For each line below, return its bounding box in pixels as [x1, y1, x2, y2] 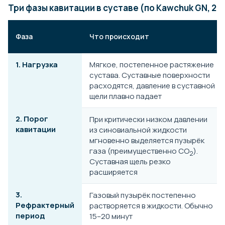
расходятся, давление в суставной [89, 80, 215, 91]
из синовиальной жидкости [89, 124, 187, 135]
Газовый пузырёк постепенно [89, 189, 196, 200]
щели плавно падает [89, 90, 162, 101]
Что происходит [89, 31, 149, 41]
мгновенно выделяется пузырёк [89, 135, 204, 146]
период [16, 210, 45, 221]
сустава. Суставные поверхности [89, 69, 210, 80]
